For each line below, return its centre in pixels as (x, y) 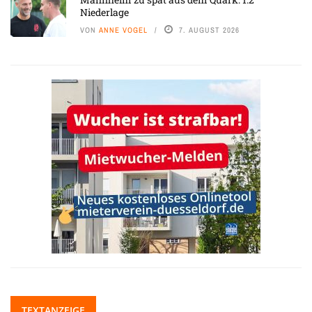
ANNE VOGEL (123, 30)
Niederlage (106, 12)
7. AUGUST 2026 (209, 30)
